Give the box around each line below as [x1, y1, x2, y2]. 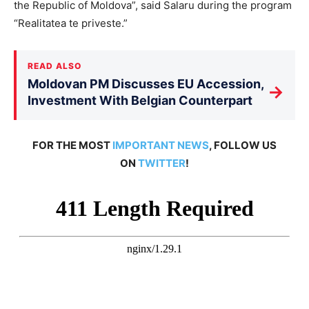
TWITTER [138, 156, 186, 170]
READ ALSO [28, 60, 81, 71]
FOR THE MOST [32, 138, 112, 152]
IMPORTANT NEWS [112, 138, 209, 152]
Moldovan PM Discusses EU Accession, [28, 76, 263, 91]
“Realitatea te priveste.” [14, 16, 128, 30]
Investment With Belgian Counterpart [28, 92, 252, 108]
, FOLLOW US [209, 138, 277, 152]
